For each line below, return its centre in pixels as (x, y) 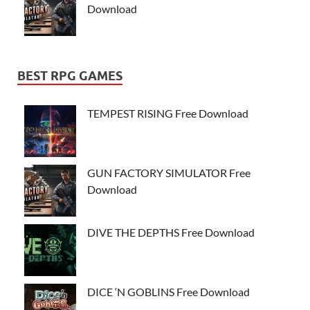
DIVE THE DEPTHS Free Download (171, 232)
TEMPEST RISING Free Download (168, 113)
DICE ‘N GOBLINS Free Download (168, 292)
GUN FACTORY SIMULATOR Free (169, 173)
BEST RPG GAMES (70, 76)
